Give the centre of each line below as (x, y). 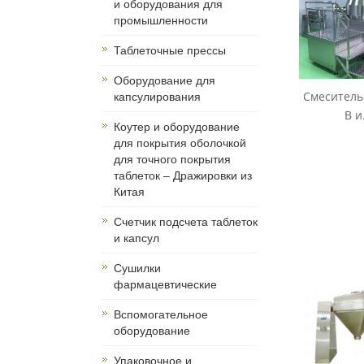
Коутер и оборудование (177, 127)
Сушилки (137, 269)
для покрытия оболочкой (180, 143)
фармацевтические (165, 285)
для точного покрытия (172, 160)
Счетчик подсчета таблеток (186, 222)
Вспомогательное (161, 315)
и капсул (136, 238)
